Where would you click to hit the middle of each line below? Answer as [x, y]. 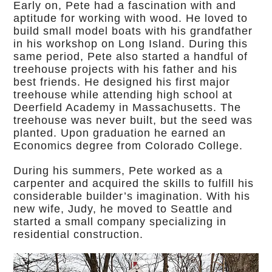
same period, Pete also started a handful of [131, 56]
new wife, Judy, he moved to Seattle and [123, 209]
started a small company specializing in [120, 222]
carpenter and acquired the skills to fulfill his [134, 183]
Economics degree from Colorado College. [128, 146]
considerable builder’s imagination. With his [132, 196]
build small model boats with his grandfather [133, 31]
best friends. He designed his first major [122, 82]
